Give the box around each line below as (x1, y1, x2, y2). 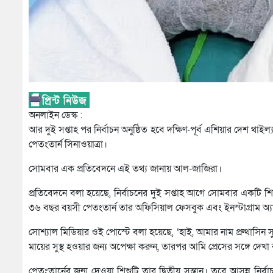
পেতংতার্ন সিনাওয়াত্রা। (29, 138, 107, 152)
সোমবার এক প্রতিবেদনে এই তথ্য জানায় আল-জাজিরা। (29, 162, 222, 176)
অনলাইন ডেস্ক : (29, 108, 82, 122)
